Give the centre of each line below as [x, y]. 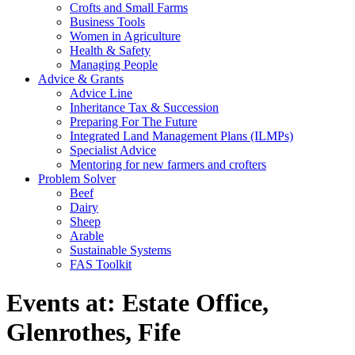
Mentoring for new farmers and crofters [168, 164]
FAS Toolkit [101, 264]
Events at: [64, 303]
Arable [87, 236]
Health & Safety [110, 50]
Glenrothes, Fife [94, 332]
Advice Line [101, 93]
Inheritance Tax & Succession [144, 107]
